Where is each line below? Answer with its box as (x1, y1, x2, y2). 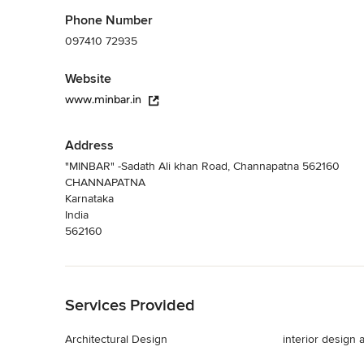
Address (65, 137, 114, 154)
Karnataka (65, 192, 114, 206)
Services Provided (65, 296, 195, 315)
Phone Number (65, 12, 153, 28)
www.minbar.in (65, 93, 141, 106)
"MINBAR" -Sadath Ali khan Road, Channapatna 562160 (65, 159, 340, 173)
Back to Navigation (65, 266, 160, 281)
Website (65, 71, 111, 87)
